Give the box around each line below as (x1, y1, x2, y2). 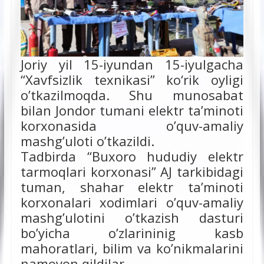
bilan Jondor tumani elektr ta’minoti (20, 101, 244, 119)
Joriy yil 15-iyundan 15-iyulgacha (20, 55, 244, 73)
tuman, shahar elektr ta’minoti (20, 177, 244, 196)
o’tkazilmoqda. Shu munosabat (20, 85, 244, 104)
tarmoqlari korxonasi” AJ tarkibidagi (20, 162, 244, 180)
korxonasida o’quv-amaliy (20, 116, 244, 134)
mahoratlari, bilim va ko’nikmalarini (20, 239, 244, 257)
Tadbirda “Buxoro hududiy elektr (20, 147, 244, 165)
